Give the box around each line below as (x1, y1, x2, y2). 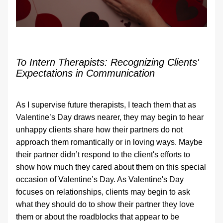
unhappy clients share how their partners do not (16, 125, 183, 134)
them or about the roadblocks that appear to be (16, 213, 179, 221)
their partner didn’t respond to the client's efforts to (16, 150, 190, 159)
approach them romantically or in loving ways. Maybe (16, 138, 203, 146)
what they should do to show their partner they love (16, 200, 194, 209)
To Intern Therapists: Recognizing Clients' (16, 57, 199, 68)
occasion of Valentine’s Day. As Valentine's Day (16, 175, 184, 184)
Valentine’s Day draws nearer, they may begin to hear (16, 113, 204, 121)
